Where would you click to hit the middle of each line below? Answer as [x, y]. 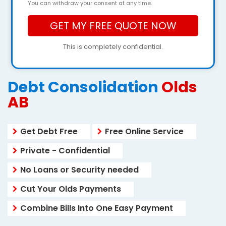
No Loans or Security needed [79, 170]
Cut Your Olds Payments [71, 189]
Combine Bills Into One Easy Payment [97, 208]
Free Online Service [144, 131]
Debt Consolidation [84, 87]
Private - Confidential [65, 151]
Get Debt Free [49, 131]
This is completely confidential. [113, 47]
